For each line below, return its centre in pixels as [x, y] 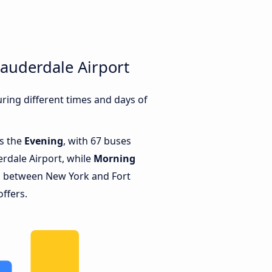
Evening [44, 141]
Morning [114, 159]
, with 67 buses [97, 141]
